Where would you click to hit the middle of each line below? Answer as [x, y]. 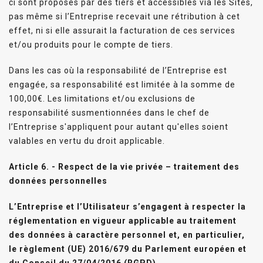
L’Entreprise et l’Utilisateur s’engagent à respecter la [127, 206]
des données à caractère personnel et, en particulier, [127, 235]
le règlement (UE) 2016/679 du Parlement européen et [128, 249]
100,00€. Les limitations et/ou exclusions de [102, 98]
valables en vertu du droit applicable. [87, 141]
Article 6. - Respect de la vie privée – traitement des [124, 166]
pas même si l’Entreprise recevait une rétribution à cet [124, 16]
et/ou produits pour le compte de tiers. [91, 44]
